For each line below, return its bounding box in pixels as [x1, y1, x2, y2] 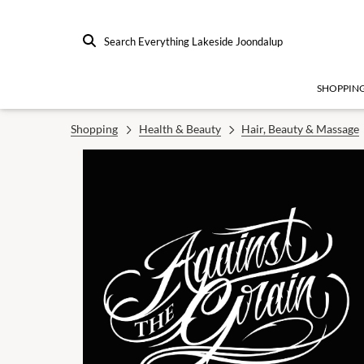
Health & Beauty [138, 122, 221, 136]
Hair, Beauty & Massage [241, 122, 359, 136]
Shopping [71, 122, 118, 136]
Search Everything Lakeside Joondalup [104, 35, 283, 48]
